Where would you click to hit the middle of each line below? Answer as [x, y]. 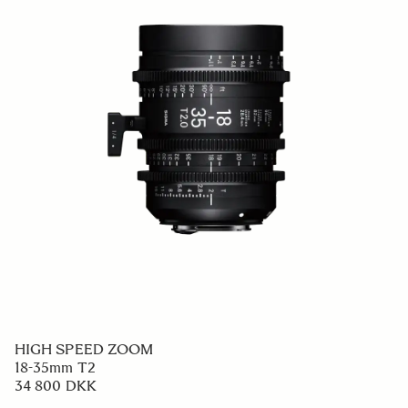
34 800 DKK [56, 386]
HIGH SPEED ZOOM [84, 349]
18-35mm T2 [55, 367]
